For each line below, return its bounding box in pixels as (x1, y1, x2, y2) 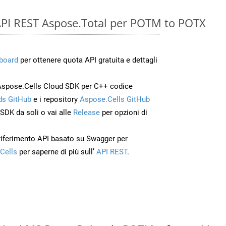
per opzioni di (100, 107, 147, 117)
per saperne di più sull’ (17, 147, 94, 156)
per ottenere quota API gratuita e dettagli (18, 55, 157, 65)
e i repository (31, 94, 80, 104)
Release (73, 107, 100, 117)
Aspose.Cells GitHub (80, 94, 150, 104)
